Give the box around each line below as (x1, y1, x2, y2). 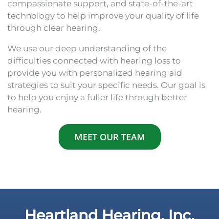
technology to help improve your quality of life (7, 11, 199, 21)
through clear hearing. (7, 23, 102, 33)
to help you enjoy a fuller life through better (7, 92, 187, 102)
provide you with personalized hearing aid (7, 68, 182, 78)
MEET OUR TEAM (74, 131, 145, 143)
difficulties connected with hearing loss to (7, 56, 181, 66)
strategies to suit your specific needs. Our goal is (7, 80, 205, 90)
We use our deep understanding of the (7, 44, 167, 53)
